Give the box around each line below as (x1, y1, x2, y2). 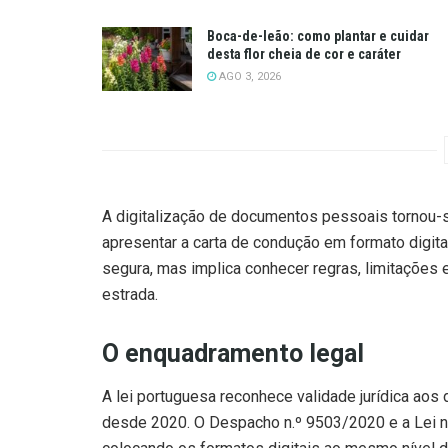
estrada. (102, 285, 158, 305)
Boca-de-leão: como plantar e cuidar (207, 27, 429, 44)
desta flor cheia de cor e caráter (207, 45, 401, 62)
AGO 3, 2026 (216, 69, 281, 83)
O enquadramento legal (102, 339, 364, 369)
